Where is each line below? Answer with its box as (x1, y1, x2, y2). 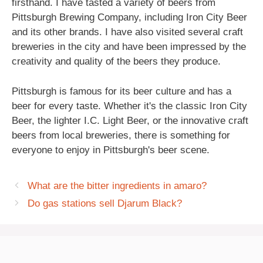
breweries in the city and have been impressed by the (12, 41, 246, 52)
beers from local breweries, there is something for (12, 129, 230, 141)
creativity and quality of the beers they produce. (12, 56, 221, 67)
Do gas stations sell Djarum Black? (28, 197, 183, 209)
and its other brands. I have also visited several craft (12, 26, 243, 38)
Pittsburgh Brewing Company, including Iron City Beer (12, 12, 247, 23)
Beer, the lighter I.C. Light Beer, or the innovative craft (12, 114, 248, 126)
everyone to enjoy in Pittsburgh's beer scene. (12, 144, 210, 156)
